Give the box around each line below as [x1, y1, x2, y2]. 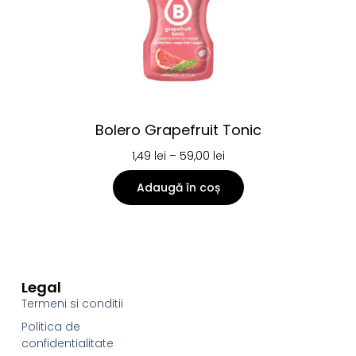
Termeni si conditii [21, 295, 123, 311]
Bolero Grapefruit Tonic [95, 120, 261, 141]
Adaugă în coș [136, 180, 220, 196]
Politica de [21, 318, 80, 335]
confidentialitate [21, 335, 114, 351]
